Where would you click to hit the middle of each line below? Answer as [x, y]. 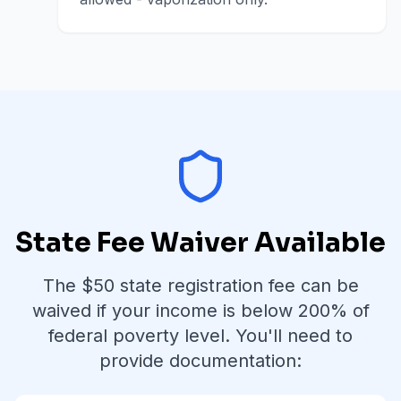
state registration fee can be [236, 286]
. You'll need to [289, 336]
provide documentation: [200, 361]
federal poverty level [137, 336]
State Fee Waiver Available [200, 243]
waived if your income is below [165, 311]
